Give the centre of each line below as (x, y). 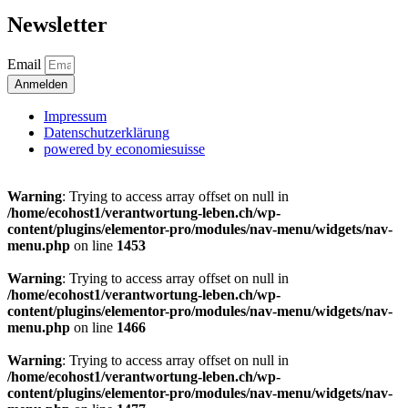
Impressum (75, 116)
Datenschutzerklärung (107, 132)
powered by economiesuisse (124, 148)
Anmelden (41, 84)
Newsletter (57, 24)
